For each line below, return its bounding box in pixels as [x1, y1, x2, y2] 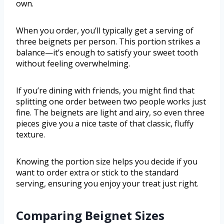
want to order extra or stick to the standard [16, 167, 178, 178]
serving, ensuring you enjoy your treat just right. [16, 178, 198, 189]
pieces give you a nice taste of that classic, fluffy [16, 118, 193, 129]
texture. [16, 129, 45, 140]
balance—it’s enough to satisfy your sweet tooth [16, 47, 198, 58]
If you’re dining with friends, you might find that [16, 85, 194, 96]
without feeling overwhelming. [16, 58, 130, 69]
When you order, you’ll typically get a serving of [16, 25, 193, 36]
